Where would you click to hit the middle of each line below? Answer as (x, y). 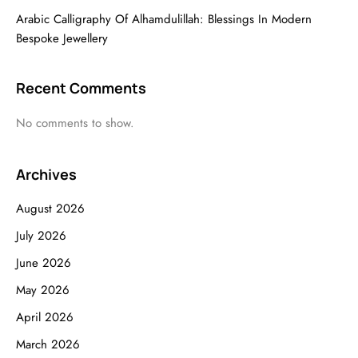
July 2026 (41, 236)
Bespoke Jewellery (62, 38)
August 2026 (50, 209)
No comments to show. (75, 123)
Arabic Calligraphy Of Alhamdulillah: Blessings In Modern (164, 19)
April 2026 (45, 317)
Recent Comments (81, 88)
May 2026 (43, 290)
